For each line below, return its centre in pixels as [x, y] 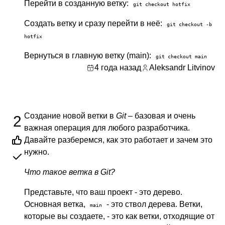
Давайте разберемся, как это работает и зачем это [118, 140]
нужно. [37, 152]
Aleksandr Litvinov [182, 68]
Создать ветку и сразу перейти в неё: [94, 23]
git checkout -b [189, 24]
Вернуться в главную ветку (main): [89, 55]
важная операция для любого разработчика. [107, 128]
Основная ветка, [56, 204]
